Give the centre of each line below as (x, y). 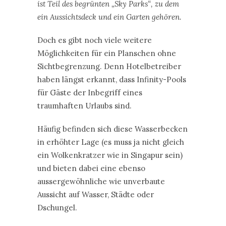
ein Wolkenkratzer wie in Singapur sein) (110, 155)
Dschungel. (57, 207)
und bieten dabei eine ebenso (91, 168)
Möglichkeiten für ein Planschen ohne (107, 53)
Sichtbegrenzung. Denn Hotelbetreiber (109, 66)
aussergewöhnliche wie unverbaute (101, 181)
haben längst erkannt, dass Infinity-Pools (112, 79)
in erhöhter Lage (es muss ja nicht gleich (111, 142)
